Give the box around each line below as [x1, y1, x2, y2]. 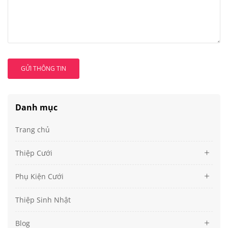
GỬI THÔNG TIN [21, 64, 66, 73]
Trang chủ [15, 124, 50, 134]
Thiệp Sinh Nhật [15, 194, 71, 205]
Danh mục [15, 101, 58, 113]
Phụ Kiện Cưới [15, 171, 64, 181]
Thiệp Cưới [15, 148, 52, 158]
